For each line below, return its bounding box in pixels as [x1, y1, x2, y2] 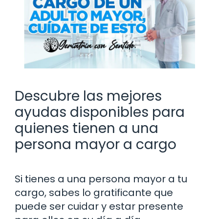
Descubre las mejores [15, 86, 162, 106]
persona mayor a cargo [15, 134, 176, 154]
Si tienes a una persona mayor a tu [15, 172, 187, 186]
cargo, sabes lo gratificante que [15, 185, 173, 199]
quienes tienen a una [15, 118, 158, 138]
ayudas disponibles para [15, 102, 185, 122]
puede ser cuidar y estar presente [15, 199, 183, 213]
